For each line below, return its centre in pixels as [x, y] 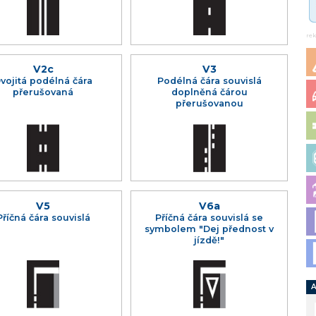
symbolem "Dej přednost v [209, 229]
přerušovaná [43, 92]
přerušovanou [209, 104]
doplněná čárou [209, 92]
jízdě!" [209, 241]
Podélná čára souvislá [209, 81]
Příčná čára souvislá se [209, 218]
